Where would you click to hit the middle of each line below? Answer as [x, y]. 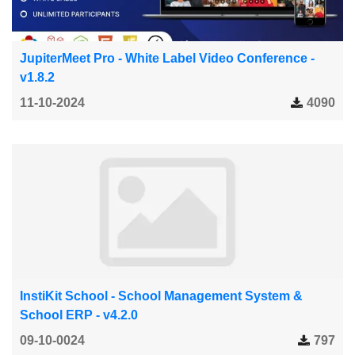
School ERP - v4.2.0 [79, 315]
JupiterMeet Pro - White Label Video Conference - [167, 58]
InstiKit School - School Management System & [161, 296]
